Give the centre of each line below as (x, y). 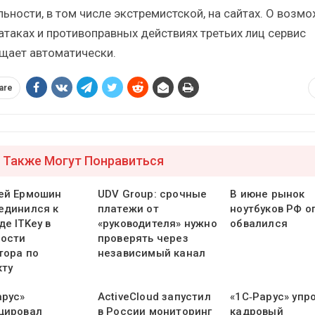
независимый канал (152, 253)
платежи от (128, 209)
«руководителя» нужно (157, 224)
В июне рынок (268, 194)
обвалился (259, 224)
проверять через (143, 239)
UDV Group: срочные (152, 194)
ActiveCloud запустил (154, 297)
